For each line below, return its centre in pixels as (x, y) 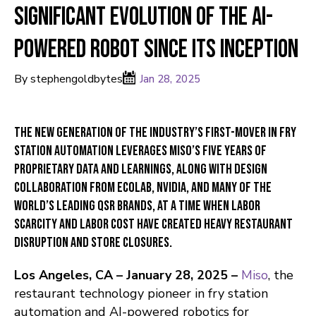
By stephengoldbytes (68, 79)
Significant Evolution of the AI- (144, 18)
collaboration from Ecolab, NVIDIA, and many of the (143, 188)
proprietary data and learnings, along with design (141, 170)
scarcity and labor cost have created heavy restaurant (153, 225)
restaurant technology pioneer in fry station (141, 294)
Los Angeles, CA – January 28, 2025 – (126, 275)
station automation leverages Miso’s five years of (140, 151)
